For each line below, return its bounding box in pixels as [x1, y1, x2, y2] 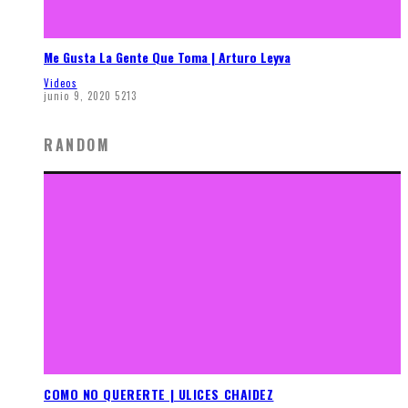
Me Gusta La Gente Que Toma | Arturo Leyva [44, 47, 291, 67]
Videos [44, 75, 77, 90]
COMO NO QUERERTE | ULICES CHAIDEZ [44, 383, 274, 403]
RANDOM [44, 133, 111, 156]
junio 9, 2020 [44, 87, 112, 103]
